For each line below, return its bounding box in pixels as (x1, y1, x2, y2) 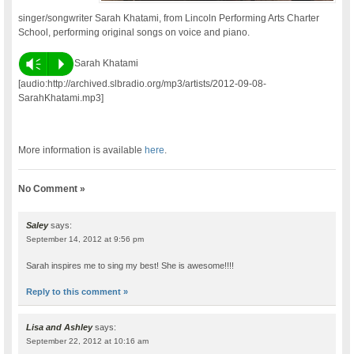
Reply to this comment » (26, 286, 129, 296)
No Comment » (18, 183, 86, 194)
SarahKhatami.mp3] (18, 92, 104, 104)
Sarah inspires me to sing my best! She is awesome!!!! (26, 260, 235, 270)
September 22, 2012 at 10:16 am (26, 336, 149, 345)
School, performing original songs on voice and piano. (18, 26, 250, 38)
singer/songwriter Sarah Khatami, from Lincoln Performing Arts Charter (18, 12, 320, 24)
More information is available (18, 144, 145, 156)
